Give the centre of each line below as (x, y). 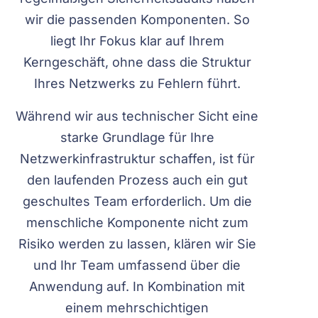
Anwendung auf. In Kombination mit (137, 286)
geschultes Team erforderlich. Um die (137, 201)
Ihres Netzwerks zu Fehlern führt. (137, 83)
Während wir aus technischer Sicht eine (137, 116)
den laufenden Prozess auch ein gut (137, 180)
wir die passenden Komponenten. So (137, 20)
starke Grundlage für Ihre (137, 137)
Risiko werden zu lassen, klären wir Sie (137, 244)
